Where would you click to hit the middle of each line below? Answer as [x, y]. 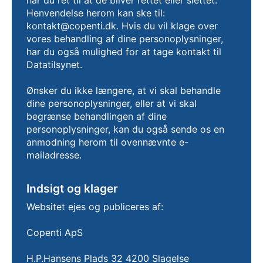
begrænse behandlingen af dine [97, 116]
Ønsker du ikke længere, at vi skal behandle [124, 90]
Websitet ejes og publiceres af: [95, 207]
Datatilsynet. [54, 65]
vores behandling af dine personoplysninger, [125, 39]
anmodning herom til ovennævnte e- [107, 142]
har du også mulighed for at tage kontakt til [124, 52]
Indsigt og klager [72, 188]
